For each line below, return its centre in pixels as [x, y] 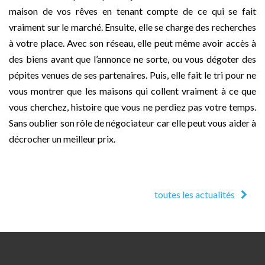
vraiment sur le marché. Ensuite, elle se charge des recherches [132, 27]
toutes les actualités [195, 195]
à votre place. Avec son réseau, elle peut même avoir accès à [132, 43]
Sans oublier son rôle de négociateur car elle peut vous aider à [132, 122]
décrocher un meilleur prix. [63, 138]
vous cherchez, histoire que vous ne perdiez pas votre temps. [132, 106]
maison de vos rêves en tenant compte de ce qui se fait [132, 11]
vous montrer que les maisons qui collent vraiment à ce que [132, 91]
